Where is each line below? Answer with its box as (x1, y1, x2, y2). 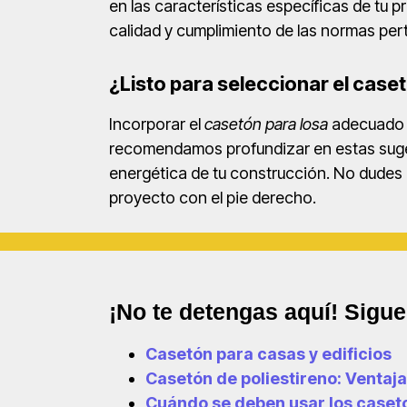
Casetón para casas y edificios (145, 343, 392, 363)
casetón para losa (204, 114, 332, 134)
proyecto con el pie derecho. (109, 188, 316, 208)
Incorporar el (109, 114, 204, 134)
